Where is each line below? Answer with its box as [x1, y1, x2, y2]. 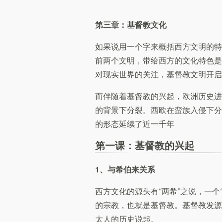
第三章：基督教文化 [95, 21, 166, 29]
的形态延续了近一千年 [95, 120, 174, 128]
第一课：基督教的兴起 [95, 141, 194, 151]
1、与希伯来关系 [95, 166, 155, 174]
